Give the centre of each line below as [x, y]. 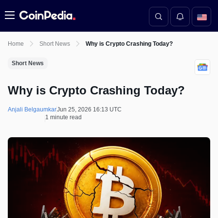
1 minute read [64, 117]
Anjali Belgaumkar [32, 109]
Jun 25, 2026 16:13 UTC [89, 109]
